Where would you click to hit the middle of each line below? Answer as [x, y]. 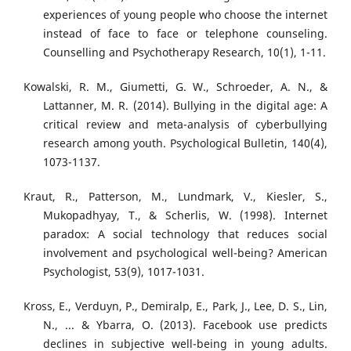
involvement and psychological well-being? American [185, 253]
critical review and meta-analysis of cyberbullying [185, 125]
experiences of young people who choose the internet [185, 15]
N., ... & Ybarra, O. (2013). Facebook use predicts [185, 325]
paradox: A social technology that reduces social [185, 234]
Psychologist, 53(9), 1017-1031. [124, 272]
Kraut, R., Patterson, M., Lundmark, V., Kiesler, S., [175, 197]
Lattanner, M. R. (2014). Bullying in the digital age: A [185, 106]
